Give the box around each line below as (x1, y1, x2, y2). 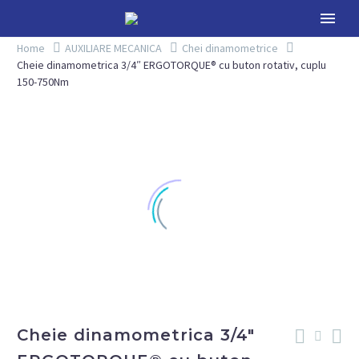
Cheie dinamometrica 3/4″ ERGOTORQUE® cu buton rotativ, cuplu (17, 57, 326, 72)
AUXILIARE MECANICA (65, 40, 162, 55)
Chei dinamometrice (182, 40, 278, 55)
